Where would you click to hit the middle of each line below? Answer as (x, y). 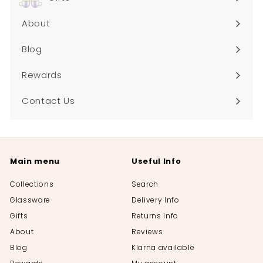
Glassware (30, 200)
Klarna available (163, 248)
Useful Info (156, 161)
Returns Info (155, 216)
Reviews (147, 232)
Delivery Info (156, 200)
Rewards (42, 75)
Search (145, 184)
